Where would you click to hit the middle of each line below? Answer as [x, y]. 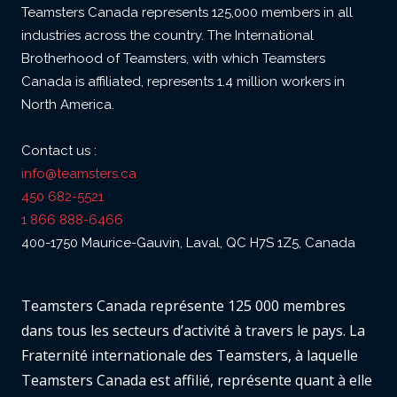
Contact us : [59, 151]
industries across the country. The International [167, 36]
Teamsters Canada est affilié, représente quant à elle [197, 381]
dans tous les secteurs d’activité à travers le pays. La [193, 331]
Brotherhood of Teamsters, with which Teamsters [173, 59]
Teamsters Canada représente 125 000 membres [183, 306]
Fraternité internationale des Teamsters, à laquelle [190, 356]
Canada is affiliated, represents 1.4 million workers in [183, 82]
